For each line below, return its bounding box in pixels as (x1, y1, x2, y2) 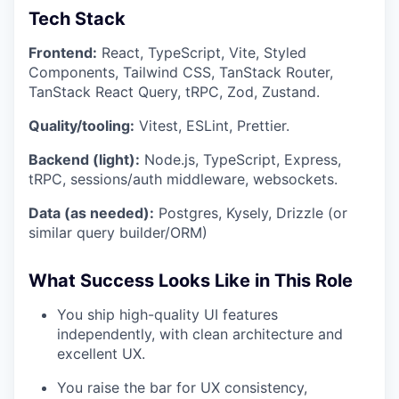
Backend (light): (28, 151, 140, 169)
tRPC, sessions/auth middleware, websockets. (28, 170, 338, 189)
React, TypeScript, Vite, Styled (97, 44, 306, 62)
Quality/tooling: (28, 117, 134, 135)
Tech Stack (28, 8, 126, 30)
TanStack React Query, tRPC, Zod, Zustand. (28, 83, 320, 102)
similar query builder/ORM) (28, 224, 208, 242)
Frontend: (28, 44, 97, 62)
